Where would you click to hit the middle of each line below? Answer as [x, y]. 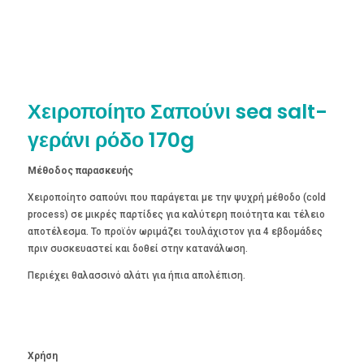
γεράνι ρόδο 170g [110, 140]
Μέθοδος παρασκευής [80, 170]
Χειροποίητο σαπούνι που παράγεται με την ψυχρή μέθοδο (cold [176, 197]
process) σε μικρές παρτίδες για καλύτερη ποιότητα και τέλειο [176, 214]
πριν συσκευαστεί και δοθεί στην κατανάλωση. [137, 248]
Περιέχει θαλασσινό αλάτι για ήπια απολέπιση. [136, 275]
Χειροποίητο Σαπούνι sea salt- [177, 111]
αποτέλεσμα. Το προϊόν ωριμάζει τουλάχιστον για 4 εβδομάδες [175, 231]
